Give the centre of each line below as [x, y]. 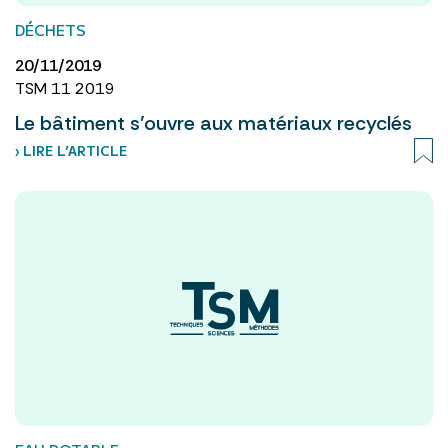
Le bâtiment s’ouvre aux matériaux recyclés [213, 122]
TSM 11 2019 [65, 88]
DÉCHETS [50, 29]
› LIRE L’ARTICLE [71, 150]
